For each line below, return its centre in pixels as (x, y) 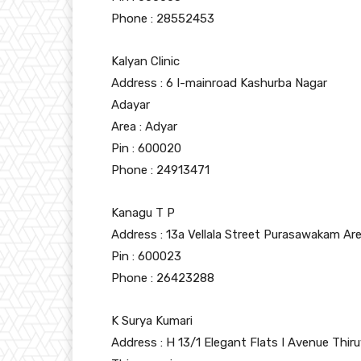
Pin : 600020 (146, 149)
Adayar (131, 105)
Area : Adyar (144, 127)
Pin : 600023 (146, 257)
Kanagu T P (143, 213)
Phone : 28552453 (163, 19)
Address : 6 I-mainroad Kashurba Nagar (219, 83)
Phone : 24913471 (160, 170)
